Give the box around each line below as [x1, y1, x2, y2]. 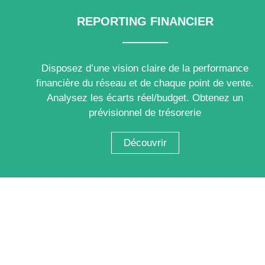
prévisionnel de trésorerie [89, 106, 202, 118]
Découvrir [123, 137, 167, 148]
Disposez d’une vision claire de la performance [41, 62, 249, 74]
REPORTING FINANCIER [76, 14, 214, 28]
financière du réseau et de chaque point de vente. [36, 77, 254, 89]
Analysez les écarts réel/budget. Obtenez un [47, 92, 244, 104]
